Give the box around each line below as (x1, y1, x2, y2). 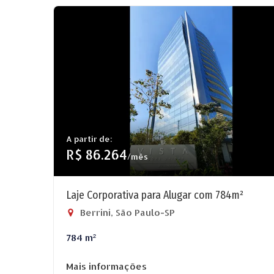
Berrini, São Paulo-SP (78, 207, 175, 218)
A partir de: (66, 134, 113, 144)
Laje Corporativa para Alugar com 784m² (66, 188, 243, 202)
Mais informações (66, 261, 147, 272)
